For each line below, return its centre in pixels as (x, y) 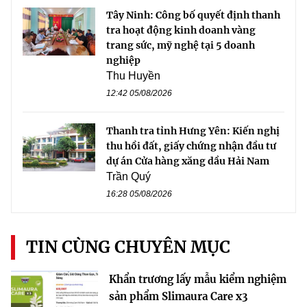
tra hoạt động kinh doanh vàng (181, 30)
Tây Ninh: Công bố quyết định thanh (193, 15)
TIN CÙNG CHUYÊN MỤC (128, 247)
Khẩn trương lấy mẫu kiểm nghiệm (198, 279)
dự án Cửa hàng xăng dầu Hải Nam (188, 161)
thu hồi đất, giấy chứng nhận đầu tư (191, 146)
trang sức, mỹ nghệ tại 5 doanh (181, 45)
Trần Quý (128, 176)
